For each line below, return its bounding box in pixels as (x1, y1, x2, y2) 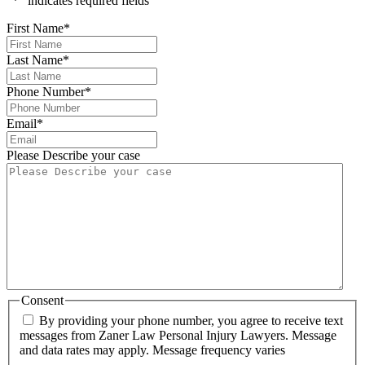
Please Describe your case (7, 147, 140, 162)
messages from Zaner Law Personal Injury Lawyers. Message (20, 328, 336, 343)
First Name (7, 20, 64, 35)
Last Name (7, 52, 63, 67)
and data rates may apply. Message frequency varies (20, 343, 285, 358)
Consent (21, 292, 64, 307)
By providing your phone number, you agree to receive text (39, 314, 343, 328)
